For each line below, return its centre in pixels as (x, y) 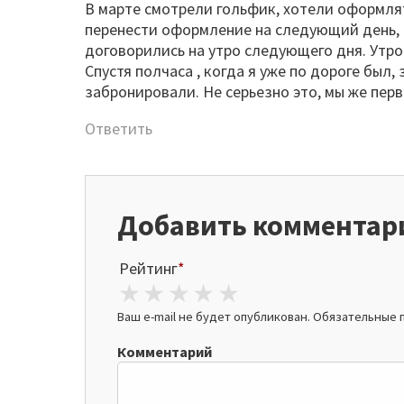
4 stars (255, 293)
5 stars (279, 293)
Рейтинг (148, 268)
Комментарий (164, 351)
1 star (174, 293)
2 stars (205, 293)
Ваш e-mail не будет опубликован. (213, 316)
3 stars (230, 293)
